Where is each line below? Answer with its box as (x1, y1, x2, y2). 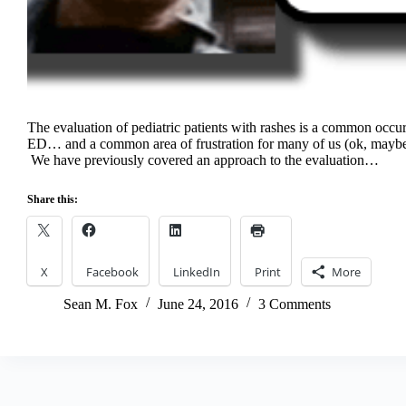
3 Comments (258, 295, 331, 312)
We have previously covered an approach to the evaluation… (27, 151, 379, 168)
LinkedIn (173, 263, 220, 280)
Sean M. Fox (63, 295, 138, 312)
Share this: (27, 192, 78, 206)
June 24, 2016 (158, 295, 238, 312)
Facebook (86, 263, 139, 280)
